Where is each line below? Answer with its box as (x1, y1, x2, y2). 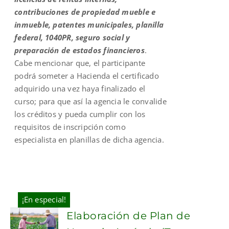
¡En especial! (21, 194, 66, 205)
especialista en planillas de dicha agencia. (14, 134, 164, 145)
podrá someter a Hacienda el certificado (14, 70, 159, 81)
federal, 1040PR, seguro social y (14, 32, 130, 42)
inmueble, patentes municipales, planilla (14, 19, 164, 30)
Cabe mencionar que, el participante (14, 57, 146, 68)
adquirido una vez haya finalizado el (14, 83, 146, 94)
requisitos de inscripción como (14, 121, 126, 132)
